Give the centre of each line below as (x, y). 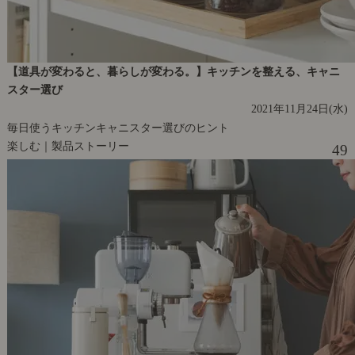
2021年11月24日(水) (300, 109)
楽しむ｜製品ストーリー (68, 146)
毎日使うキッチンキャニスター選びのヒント (118, 128)
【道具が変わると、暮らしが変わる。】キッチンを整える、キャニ (173, 72)
